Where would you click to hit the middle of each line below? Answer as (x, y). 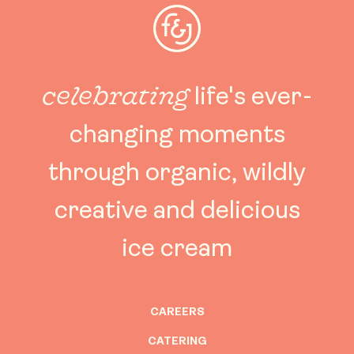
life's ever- (250, 98)
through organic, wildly (177, 173)
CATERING (177, 341)
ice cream (177, 249)
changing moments (177, 136)
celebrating (115, 94)
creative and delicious (177, 211)
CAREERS (177, 312)
